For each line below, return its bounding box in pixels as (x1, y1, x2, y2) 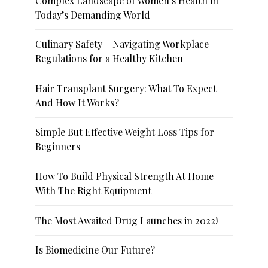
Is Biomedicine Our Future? (35, 243, 156, 257)
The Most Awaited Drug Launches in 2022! (35, 214, 218, 227)
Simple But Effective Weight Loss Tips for (35, 126, 215, 139)
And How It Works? (35, 96, 120, 109)
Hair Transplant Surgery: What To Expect (35, 81, 217, 95)
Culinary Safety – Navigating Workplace (35, 38, 209, 51)
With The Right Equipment (35, 184, 152, 197)
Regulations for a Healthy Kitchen (35, 52, 184, 65)
